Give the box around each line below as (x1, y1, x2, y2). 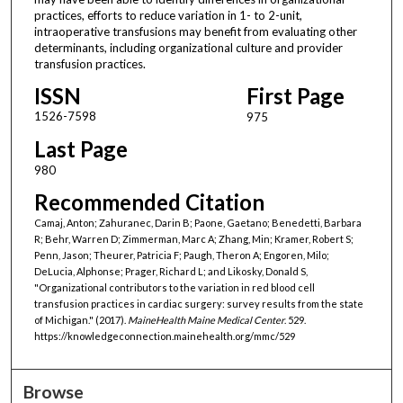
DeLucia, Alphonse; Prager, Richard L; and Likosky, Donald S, (33, 265, 308, 278)
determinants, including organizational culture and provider (33, 40, 343, 55)
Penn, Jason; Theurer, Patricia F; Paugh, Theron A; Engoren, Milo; (33, 249, 329, 262)
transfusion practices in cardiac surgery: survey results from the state (33, 298, 363, 310)
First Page (246, 83, 345, 110)
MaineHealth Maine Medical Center (127, 314, 284, 327)
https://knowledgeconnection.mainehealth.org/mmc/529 (33, 330, 295, 343)
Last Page (33, 136, 128, 163)
